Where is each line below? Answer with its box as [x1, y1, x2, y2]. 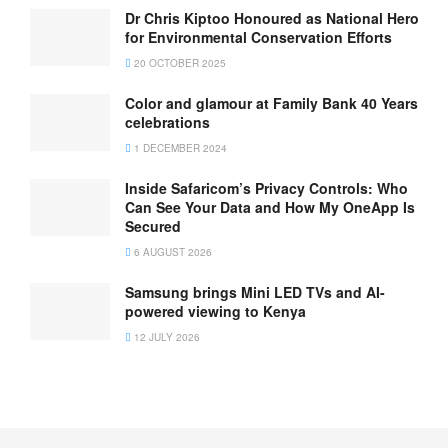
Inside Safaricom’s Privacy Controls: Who [125, 177, 408, 198]
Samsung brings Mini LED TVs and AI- [125, 281, 385, 302]
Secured [125, 215, 181, 236]
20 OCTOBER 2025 [131, 55, 226, 70]
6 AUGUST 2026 [131, 244, 212, 259]
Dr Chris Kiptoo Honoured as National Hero [125, 7, 419, 28]
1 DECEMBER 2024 [131, 140, 227, 155]
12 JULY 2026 [131, 329, 200, 344]
